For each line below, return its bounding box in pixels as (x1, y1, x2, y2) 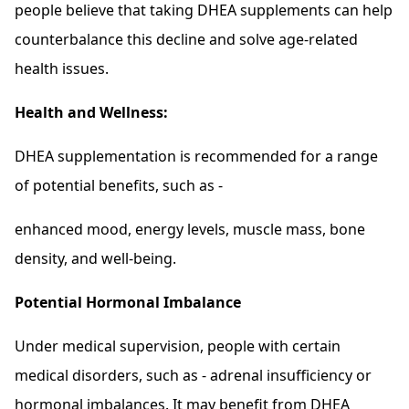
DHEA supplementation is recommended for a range (15, 146, 378, 167)
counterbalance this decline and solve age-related (15, 29, 358, 50)
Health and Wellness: (15, 102, 168, 123)
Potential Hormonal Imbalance (15, 292, 241, 313)
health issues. (15, 58, 109, 79)
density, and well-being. (15, 248, 176, 269)
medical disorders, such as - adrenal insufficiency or (15, 365, 372, 386)
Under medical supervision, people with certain (15, 336, 341, 357)
